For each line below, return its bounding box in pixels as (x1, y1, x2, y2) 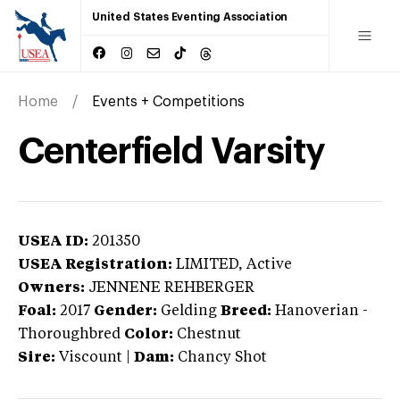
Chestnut (177, 327, 241, 342)
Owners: (18, 280, 85, 296)
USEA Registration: (18, 257, 172, 272)
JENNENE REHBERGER (88, 280, 254, 296)
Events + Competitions (92, 94, 245, 109)
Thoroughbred (18, 327, 121, 342)
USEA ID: (18, 234, 88, 249)
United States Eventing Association (92, 12, 288, 22)
